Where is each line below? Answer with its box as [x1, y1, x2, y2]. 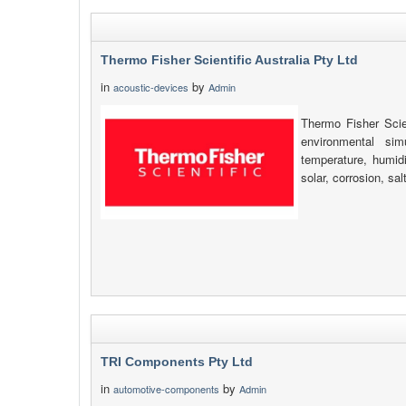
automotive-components [113, 382, 219, 396]
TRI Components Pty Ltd [101, 354, 253, 369]
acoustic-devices [113, 80, 188, 94]
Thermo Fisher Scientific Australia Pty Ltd [101, 53, 358, 67]
